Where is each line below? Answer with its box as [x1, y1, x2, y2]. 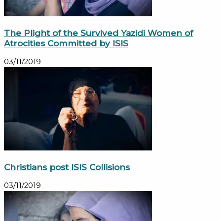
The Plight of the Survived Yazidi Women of [4, 28, 193, 38]
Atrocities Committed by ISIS [4, 38, 128, 49]
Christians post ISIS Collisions [4, 162, 130, 173]
